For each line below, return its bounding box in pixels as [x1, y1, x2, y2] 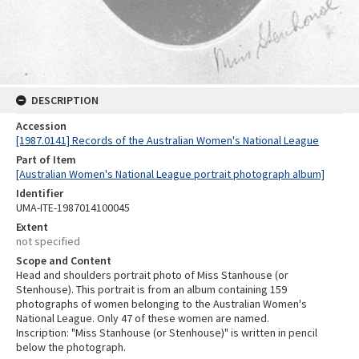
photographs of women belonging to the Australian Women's [16, 296, 307, 312]
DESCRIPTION [31, 93, 99, 108]
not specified [16, 234, 80, 249]
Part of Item [16, 152, 76, 167]
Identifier [16, 186, 63, 201]
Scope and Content [16, 253, 111, 268]
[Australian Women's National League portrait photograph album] [16, 167, 325, 182]
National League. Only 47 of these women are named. [16, 311, 269, 326]
